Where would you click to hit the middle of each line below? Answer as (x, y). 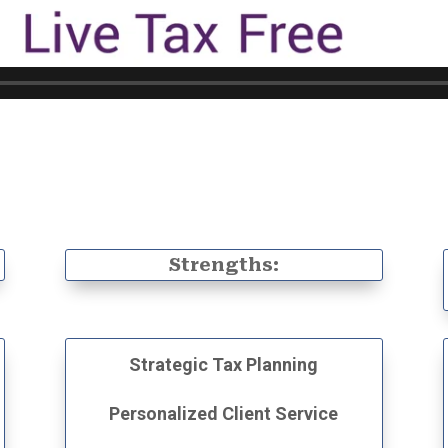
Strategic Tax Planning (224, 364)
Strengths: (223, 264)
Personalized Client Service (224, 413)
